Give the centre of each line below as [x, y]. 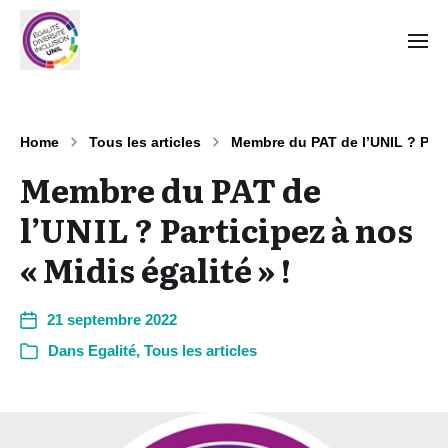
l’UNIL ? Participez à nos [216, 229]
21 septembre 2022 [112, 319]
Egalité [112, 350]
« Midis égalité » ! [158, 269]
